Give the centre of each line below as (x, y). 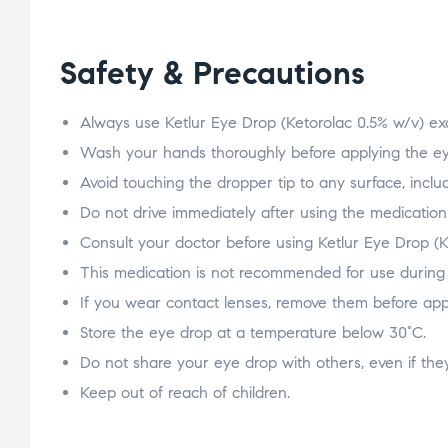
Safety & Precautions (212, 72)
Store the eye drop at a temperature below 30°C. (253, 332)
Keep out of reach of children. (185, 392)
